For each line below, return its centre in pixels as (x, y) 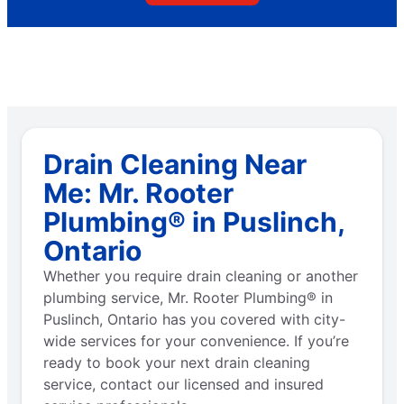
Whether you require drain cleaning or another (201, 276)
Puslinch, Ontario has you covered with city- (194, 320)
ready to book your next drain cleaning (177, 363)
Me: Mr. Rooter (138, 193)
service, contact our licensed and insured (184, 385)
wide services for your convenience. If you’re (196, 341)
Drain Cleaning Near (175, 165)
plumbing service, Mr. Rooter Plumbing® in (188, 298)
